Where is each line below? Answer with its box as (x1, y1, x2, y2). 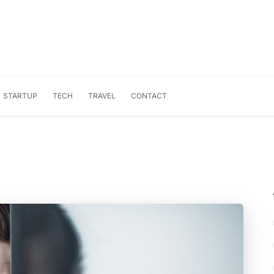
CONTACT (131, 91, 167, 100)
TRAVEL (88, 91, 116, 100)
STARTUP (3, 91, 37, 100)
